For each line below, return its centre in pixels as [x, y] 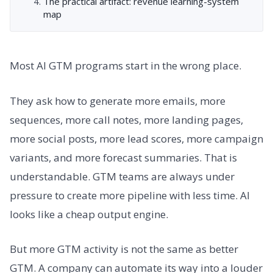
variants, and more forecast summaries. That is [123, 157]
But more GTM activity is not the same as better [124, 249]
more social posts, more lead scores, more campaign [136, 138]
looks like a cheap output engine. [89, 214]
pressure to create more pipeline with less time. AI [130, 195]
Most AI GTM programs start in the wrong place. [126, 66]
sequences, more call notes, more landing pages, [126, 119]
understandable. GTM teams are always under [122, 176]
